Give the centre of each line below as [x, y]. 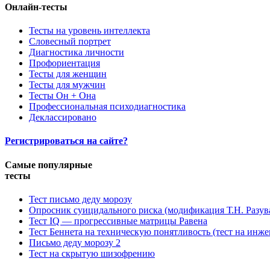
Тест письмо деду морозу [80, 199]
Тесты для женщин [68, 74]
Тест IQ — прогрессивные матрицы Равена [118, 221]
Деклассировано [63, 118]
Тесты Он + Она [62, 96]
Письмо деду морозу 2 [75, 242]
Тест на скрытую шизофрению [92, 253]
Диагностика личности [77, 52]
